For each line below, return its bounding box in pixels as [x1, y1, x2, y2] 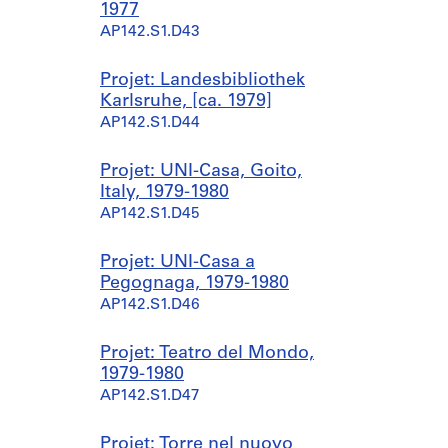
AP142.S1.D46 [100, 298, 200, 313]
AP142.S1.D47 [100, 389, 200, 404]
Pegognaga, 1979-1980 [100, 274, 289, 293]
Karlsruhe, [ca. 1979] [100, 92, 272, 111]
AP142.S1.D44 [100, 116, 200, 131]
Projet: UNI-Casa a [100, 253, 255, 272]
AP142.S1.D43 [100, 25, 200, 40]
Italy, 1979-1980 [100, 183, 229, 202]
